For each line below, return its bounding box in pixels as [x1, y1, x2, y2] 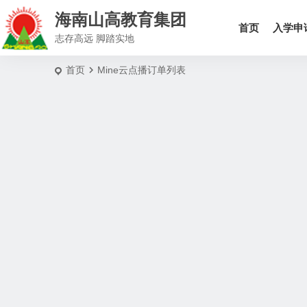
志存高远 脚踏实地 [55, 32, 134, 44]
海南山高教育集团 [55, 10, 186, 29]
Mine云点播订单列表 [97, 64, 186, 75]
